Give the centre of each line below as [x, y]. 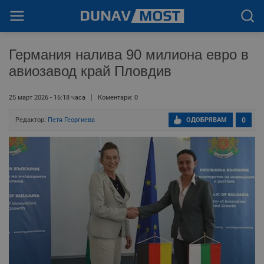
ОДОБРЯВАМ [207, 120]
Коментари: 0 [118, 98]
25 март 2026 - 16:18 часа [47, 98]
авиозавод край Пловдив [90, 71]
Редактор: [32, 120]
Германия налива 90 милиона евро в [129, 55]
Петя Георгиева [71, 120]
